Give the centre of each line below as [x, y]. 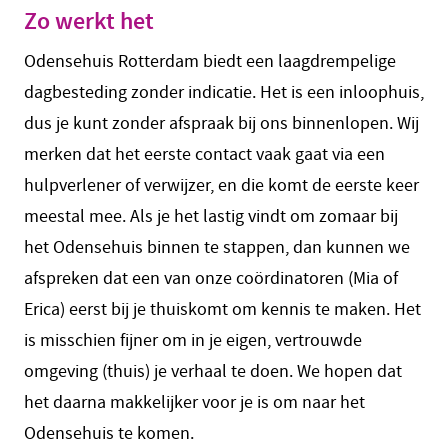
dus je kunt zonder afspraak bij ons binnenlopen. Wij [221, 123]
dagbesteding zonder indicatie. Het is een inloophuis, [224, 92]
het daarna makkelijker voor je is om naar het [194, 402]
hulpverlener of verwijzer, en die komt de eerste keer [221, 185]
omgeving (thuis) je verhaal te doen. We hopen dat [213, 371]
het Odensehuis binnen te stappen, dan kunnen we [217, 247]
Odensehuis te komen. [111, 433]
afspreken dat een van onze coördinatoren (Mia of [211, 278]
